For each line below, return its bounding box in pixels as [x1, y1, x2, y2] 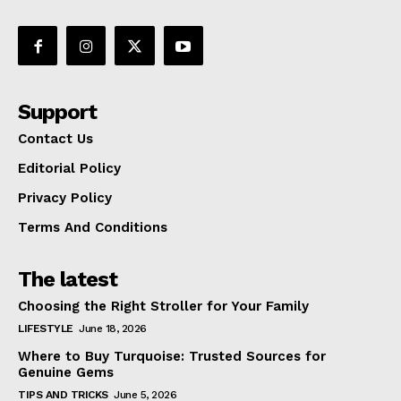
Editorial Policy [18, 160, 121, 177]
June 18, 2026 [79, 322, 147, 336]
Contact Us [18, 131, 93, 148]
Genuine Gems [18, 364, 114, 381]
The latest [18, 267, 117, 293]
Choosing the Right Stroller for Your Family [18, 298, 309, 315]
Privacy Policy [18, 190, 112, 207]
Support [18, 99, 97, 125]
